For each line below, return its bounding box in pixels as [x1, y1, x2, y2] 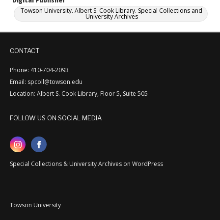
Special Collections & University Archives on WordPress [10, 160, 163, 168]
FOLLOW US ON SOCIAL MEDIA [10, 114, 102, 122]
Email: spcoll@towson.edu [10, 78, 82, 86]
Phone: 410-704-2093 [10, 66, 69, 74]
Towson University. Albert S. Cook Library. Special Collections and [21, 6, 202, 15]
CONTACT [10, 47, 39, 55]
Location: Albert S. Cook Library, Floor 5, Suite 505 [10, 89, 148, 98]
